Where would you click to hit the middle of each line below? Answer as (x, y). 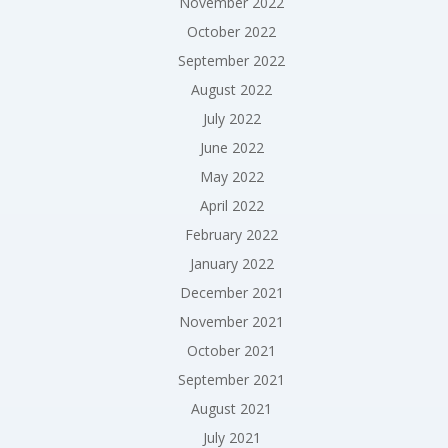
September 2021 (231, 379)
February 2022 (231, 234)
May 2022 (231, 176)
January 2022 (231, 263)
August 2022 (231, 89)
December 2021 (231, 292)
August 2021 (231, 408)
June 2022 (231, 147)
